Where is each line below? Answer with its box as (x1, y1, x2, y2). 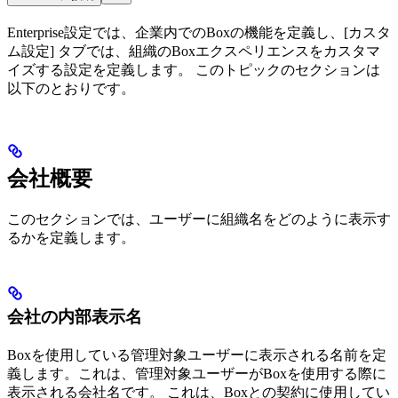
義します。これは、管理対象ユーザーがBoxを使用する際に (7, 365, 386, 381)
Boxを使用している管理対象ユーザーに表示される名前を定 (7, 346, 386, 362)
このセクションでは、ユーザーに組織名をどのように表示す (7, 211, 391, 227)
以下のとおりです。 (7, 80, 135, 96)
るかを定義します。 (7, 229, 135, 245)
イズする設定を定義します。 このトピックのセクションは (7, 61, 380, 77)
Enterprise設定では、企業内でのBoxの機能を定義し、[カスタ (7, 24, 391, 40)
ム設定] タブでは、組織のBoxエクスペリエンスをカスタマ (7, 43, 380, 59)
